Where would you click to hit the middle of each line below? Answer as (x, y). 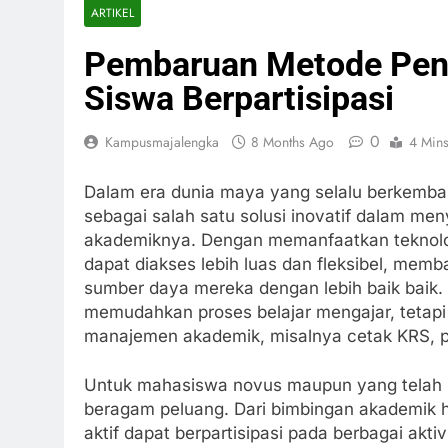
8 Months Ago (292, 142)
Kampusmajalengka (162, 142)
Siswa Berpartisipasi (239, 98)
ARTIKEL (112, 12)
